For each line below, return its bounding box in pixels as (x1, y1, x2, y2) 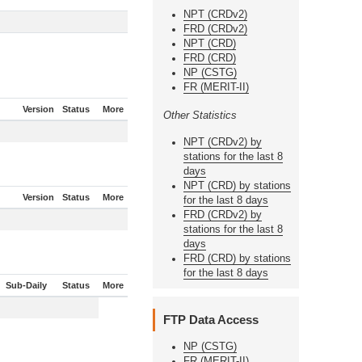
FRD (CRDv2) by (183, 208, 262, 221)
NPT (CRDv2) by (183, 136, 262, 148)
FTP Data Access (162, 313, 259, 326)
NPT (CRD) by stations (183, 179, 291, 192)
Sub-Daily (6, 280, 47, 290)
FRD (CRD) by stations (183, 252, 291, 264)
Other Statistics (162, 109, 237, 121)
